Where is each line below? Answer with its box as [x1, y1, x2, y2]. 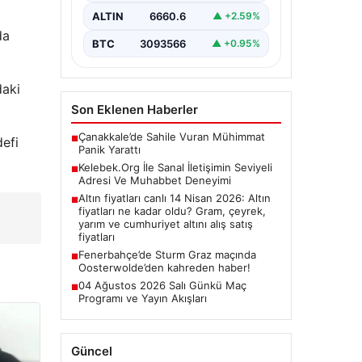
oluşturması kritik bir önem [89, 2, 223, 15]
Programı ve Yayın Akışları [78, 291, 207, 305]
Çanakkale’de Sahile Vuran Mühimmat [78, 129, 265, 143]
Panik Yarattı [78, 142, 141, 156]
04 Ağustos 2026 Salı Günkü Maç [78, 278, 246, 292]
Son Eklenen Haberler [70, 101, 198, 117]
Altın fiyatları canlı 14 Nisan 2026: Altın [78, 191, 271, 204]
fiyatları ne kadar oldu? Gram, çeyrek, [78, 204, 266, 217]
